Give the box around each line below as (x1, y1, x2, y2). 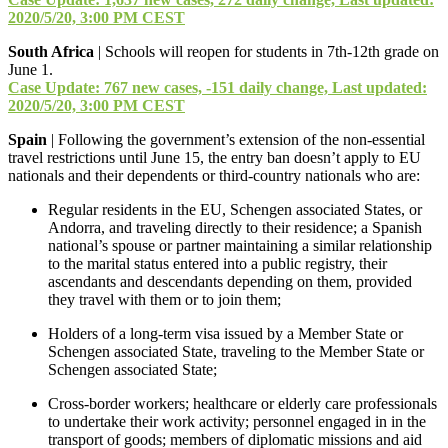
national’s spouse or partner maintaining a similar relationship (48, 236, 432, 254)
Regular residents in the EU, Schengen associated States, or (48, 200, 422, 218)
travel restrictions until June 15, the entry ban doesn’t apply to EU (8, 148, 421, 166)
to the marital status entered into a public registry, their (48, 254, 387, 272)
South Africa (8, 42, 94, 60)
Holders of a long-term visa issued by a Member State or (48, 324, 403, 342)
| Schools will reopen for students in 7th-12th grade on (94, 42, 439, 60)
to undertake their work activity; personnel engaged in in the (48, 412, 426, 430)
